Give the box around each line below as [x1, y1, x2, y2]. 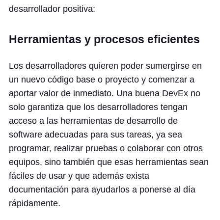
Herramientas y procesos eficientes [9, 33, 200, 46]
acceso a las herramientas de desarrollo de [9, 116, 178, 126]
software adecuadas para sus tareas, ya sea [9, 130, 182, 139]
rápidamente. [9, 198, 60, 208]
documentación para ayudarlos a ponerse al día [9, 185, 195, 194]
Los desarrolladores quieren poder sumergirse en [9, 61, 202, 71]
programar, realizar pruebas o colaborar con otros [9, 143, 203, 153]
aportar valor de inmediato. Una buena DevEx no [9, 88, 200, 98]
